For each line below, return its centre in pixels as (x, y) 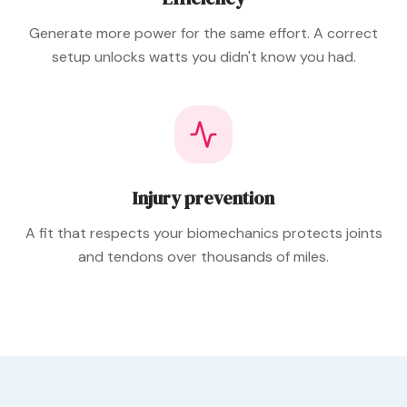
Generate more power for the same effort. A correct (203, 34)
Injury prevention (203, 199)
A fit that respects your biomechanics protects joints (203, 233)
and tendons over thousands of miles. (203, 257)
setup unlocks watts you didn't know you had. (203, 57)
